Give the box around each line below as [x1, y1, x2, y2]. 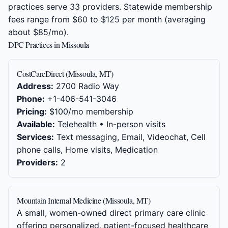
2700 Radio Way [53, 81, 119, 91]
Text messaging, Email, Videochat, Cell [54, 132, 206, 142]
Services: [17, 132, 54, 142]
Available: [17, 119, 55, 129]
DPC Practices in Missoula [8, 39, 89, 50]
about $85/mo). [8, 27, 69, 37]
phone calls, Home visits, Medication [17, 145, 158, 155]
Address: [17, 81, 53, 91]
